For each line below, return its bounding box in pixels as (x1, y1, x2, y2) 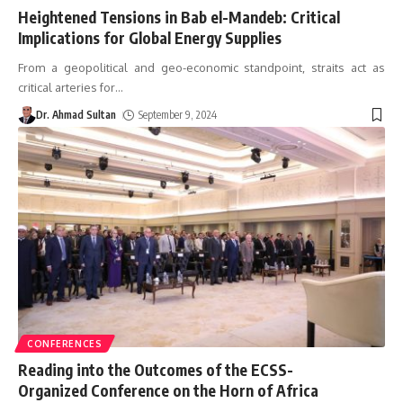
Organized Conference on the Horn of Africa (18, 380, 322, 400)
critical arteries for (18, 79, 115, 94)
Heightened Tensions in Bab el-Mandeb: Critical (18, 6, 340, 27)
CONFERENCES (27, 337, 103, 349)
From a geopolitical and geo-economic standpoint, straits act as (18, 59, 385, 75)
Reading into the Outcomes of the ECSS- (18, 359, 293, 380)
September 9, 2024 (139, 107, 218, 121)
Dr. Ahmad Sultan (36, 107, 116, 121)
